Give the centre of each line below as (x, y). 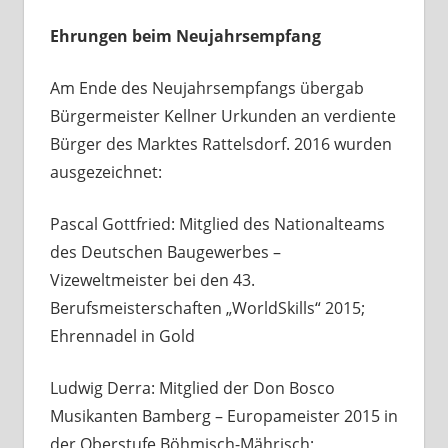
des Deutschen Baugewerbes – (165, 252)
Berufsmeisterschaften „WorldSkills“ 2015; (207, 308)
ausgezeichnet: (105, 172)
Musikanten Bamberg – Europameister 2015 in (223, 416)
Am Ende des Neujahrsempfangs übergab (206, 88)
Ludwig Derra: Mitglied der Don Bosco (192, 388)
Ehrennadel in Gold (122, 336)
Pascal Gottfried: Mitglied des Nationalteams (217, 224)
